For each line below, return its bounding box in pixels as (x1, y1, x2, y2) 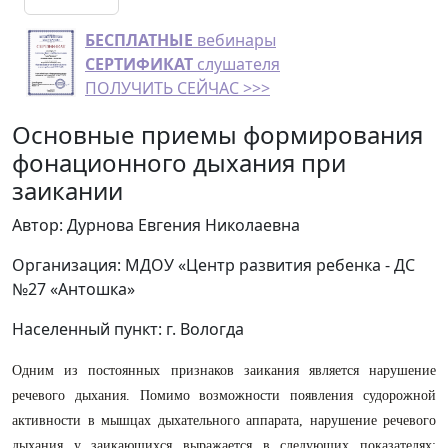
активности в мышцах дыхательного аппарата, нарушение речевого (12, 413, 436, 428)
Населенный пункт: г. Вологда (12, 318, 244, 340)
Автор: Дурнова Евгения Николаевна (12, 214, 300, 236)
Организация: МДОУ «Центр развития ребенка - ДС (12, 254, 415, 276)
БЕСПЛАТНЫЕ (85, 29, 193, 51)
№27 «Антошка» (12, 278, 135, 300)
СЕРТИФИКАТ (85, 53, 193, 75)
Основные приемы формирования (12, 118, 423, 151)
